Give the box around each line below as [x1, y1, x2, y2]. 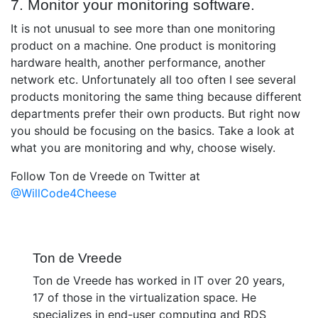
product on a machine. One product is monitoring [11, 38, 276, 53]
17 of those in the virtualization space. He [33, 290, 256, 305]
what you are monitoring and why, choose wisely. [11, 141, 275, 155]
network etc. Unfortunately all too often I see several [11, 72, 296, 87]
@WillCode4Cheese [11, 186, 116, 201]
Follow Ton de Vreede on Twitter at [11, 169, 200, 184]
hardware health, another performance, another [11, 55, 265, 70]
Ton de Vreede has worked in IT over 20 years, [33, 273, 285, 288]
